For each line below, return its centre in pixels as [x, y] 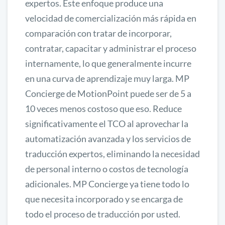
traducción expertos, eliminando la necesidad [113, 153]
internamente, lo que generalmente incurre [108, 63]
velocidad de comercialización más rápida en [111, 18]
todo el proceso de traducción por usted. [103, 214]
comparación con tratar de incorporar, [98, 33]
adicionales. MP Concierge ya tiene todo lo [107, 184]
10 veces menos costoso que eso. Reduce [103, 108]
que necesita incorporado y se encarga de [104, 199]
